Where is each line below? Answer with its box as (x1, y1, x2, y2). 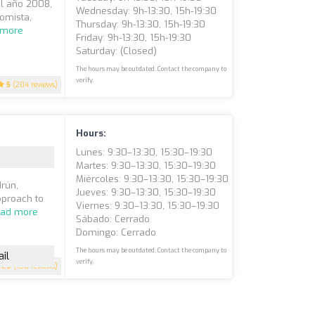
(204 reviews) (11, 80, 58, 89)
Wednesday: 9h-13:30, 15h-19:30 (76, 5, 217, 17)
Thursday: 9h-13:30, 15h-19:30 (76, 18, 206, 30)
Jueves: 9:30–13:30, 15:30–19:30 (76, 186, 217, 198)
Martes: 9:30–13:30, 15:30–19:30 (76, 160, 217, 172)
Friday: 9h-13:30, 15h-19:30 (76, 32, 192, 44)
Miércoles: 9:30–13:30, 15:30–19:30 (76, 173, 229, 185)
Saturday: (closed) (76, 45, 157, 57)
